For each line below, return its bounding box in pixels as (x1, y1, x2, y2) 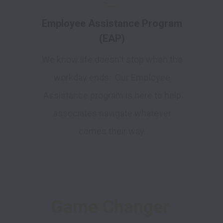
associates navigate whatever (53, 108, 171, 119)
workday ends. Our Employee (54, 72, 170, 83)
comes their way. (78, 126, 146, 137)
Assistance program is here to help (43, 90, 181, 101)
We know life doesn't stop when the (41, 54, 183, 65)
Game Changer (50, 197, 169, 218)
